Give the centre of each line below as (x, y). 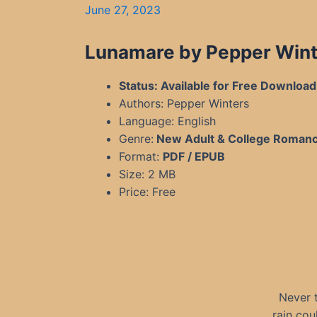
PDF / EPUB (194, 156)
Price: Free (147, 192)
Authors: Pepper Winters (184, 103)
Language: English (167, 121)
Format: (141, 156)
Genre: (136, 139)
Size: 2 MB (147, 174)
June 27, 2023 (123, 10)
